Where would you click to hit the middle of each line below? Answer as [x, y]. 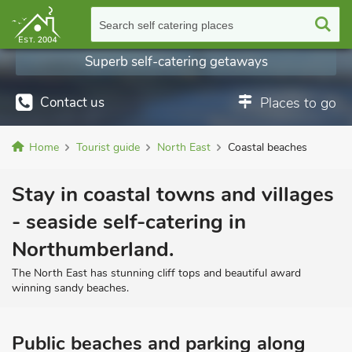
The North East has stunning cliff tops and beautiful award [156, 273]
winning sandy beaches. [70, 288]
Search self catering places [166, 25]
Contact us [72, 103]
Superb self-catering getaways [176, 62]
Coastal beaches [268, 147]
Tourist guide [108, 147]
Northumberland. [93, 249]
